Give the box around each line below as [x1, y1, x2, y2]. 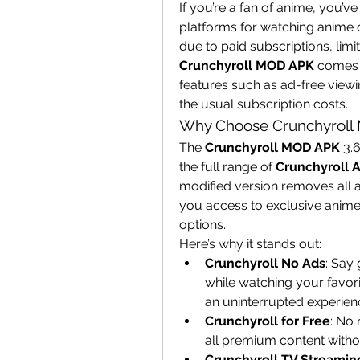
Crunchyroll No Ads [205, 256, 325, 271]
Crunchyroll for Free [205, 313, 330, 329]
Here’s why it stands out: [179, 236, 321, 252]
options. [179, 217, 226, 232]
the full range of [179, 159, 276, 174]
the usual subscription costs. [179, 96, 348, 112]
